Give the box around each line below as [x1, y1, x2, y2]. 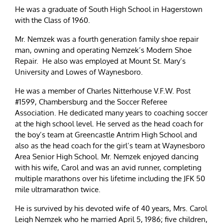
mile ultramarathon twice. [15, 185, 101, 195]
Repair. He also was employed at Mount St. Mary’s [15, 56, 186, 66]
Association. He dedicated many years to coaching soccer [15, 108, 208, 118]
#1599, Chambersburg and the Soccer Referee [15, 97, 167, 107]
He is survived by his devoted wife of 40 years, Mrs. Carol [15, 204, 207, 214]
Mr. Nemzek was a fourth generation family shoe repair [15, 34, 199, 44]
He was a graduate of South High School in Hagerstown [15, 4, 203, 14]
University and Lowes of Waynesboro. [15, 67, 143, 77]
